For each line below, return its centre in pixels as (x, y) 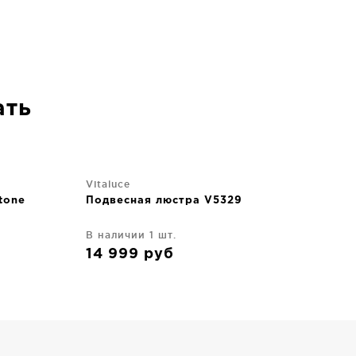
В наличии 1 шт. (131, 235)
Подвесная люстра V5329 (164, 201)
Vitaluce (108, 184)
